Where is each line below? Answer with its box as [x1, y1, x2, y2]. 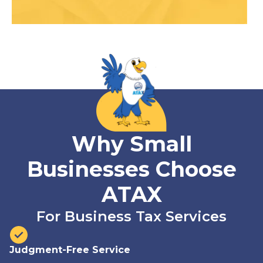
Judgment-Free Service [9, 244, 130, 255]
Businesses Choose [26, 156, 237, 182]
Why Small [71, 130, 192, 157]
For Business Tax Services [36, 207, 227, 225]
